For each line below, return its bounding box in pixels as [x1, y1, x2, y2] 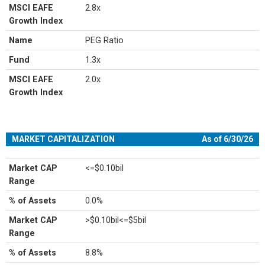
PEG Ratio [85, 35, 124, 45]
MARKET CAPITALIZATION [12, 134, 115, 144]
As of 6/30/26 [202, 134, 253, 144]
